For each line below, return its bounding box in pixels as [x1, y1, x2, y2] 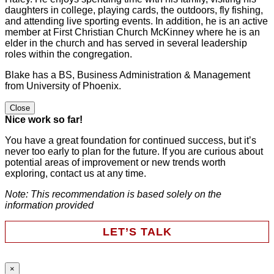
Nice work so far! [5, 114, 83, 125]
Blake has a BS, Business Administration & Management [5, 69, 250, 80]
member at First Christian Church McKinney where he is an [5, 26, 260, 37]
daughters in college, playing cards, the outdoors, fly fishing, [5, 4, 263, 15]
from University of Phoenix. [5, 80, 121, 91]
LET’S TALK [102, 225, 172, 238]
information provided [5, 199, 94, 210]
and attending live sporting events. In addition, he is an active [5, 15, 268, 26]
